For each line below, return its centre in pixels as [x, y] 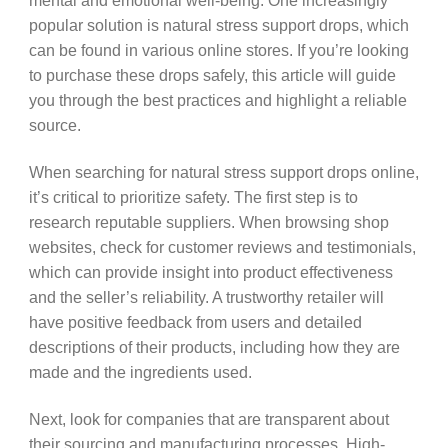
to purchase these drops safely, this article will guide [212, 75]
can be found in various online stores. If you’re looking [218, 50]
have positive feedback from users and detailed [195, 321]
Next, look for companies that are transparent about [208, 418]
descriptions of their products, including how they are [214, 346]
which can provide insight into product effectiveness [210, 271]
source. [54, 125]
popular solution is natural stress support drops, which [218, 25]
